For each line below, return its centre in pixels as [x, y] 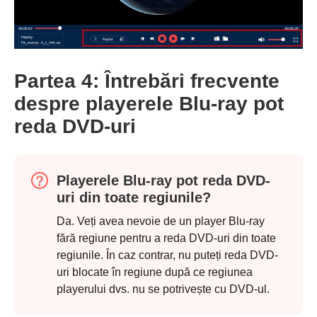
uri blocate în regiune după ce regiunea [155, 272]
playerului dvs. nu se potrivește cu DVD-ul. [163, 289]
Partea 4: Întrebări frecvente [147, 81]
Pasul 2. [44, 299]
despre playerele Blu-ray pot [149, 104]
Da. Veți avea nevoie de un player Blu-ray [161, 221]
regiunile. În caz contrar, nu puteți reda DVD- [167, 255]
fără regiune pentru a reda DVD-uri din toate [166, 238]
